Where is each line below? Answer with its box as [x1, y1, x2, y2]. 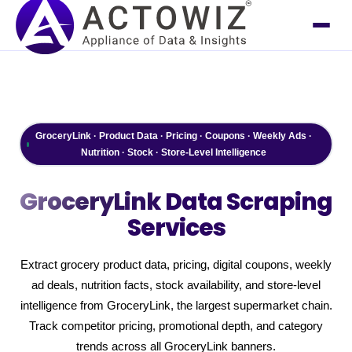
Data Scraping [161, 185, 332, 218]
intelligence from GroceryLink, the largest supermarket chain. [20, 299, 332, 312]
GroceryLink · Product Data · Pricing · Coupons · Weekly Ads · [35, 130, 312, 141]
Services [126, 211, 225, 244]
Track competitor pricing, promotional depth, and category [29, 320, 323, 332]
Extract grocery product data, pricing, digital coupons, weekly [20, 258, 332, 271]
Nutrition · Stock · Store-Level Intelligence [80, 146, 266, 158]
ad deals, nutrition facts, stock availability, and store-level [31, 279, 321, 291]
